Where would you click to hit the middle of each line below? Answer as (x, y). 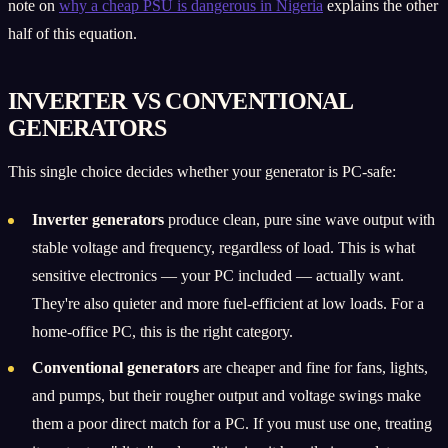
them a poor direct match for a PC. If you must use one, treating (232, 423)
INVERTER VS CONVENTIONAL (180, 100)
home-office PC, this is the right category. (162, 331)
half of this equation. (72, 33)
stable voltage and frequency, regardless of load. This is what (223, 247)
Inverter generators (98, 219)
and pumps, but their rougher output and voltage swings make (226, 395)
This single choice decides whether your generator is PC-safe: (202, 171)
